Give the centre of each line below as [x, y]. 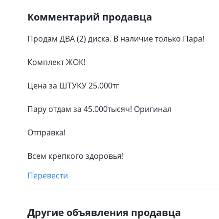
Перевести [48, 175]
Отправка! [46, 132]
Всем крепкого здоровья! [76, 156]
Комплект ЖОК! [56, 62]
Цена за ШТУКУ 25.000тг [73, 86]
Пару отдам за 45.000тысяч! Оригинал [99, 109]
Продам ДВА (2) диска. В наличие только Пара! [116, 39]
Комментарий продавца [90, 17]
